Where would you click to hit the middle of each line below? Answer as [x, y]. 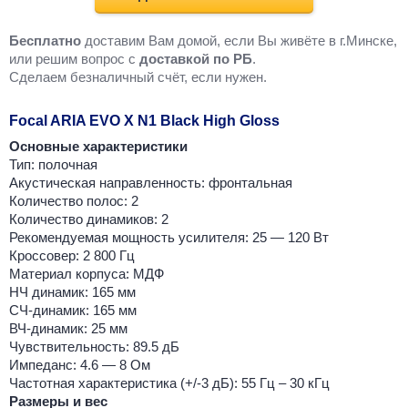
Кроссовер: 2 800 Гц [72, 256]
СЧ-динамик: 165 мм [73, 311]
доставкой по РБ [196, 59]
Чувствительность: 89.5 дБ [94, 347]
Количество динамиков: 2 [89, 219]
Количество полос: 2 [74, 201]
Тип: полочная [53, 165]
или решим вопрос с [74, 59]
